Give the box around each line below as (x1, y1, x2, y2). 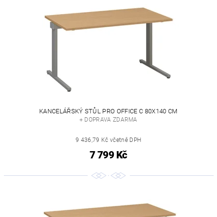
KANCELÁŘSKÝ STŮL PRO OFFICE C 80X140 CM (39, 108, 178, 115)
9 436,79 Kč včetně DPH (76, 137, 141, 144)
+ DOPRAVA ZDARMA (79, 116, 138, 124)
